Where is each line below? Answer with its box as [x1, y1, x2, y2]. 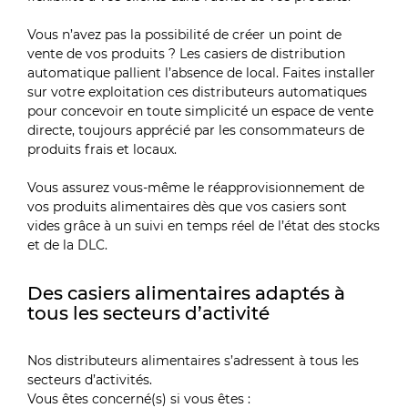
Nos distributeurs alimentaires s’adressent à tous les [27, 352, 360, 370]
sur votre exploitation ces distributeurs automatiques [27, 84, 368, 101]
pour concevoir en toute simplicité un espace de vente [27, 103, 374, 120]
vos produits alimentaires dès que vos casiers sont [27, 199, 348, 216]
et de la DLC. [27, 237, 108, 254]
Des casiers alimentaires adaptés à [27, 281, 346, 305]
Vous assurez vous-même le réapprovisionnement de [27, 179, 365, 197]
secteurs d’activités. [27, 372, 157, 389]
